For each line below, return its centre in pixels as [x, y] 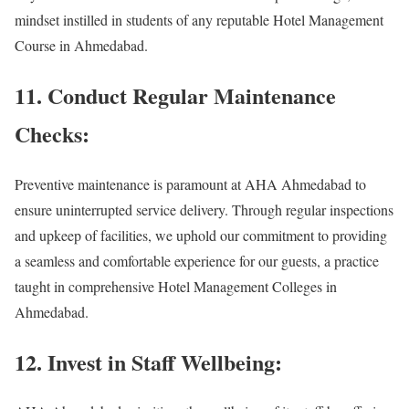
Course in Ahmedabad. [81, 45]
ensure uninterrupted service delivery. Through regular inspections [204, 209]
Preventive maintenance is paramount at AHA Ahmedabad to [190, 184]
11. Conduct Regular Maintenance [175, 95]
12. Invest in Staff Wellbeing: [148, 362]
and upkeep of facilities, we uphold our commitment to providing [201, 235]
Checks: [52, 133]
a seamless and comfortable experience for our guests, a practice [197, 260]
